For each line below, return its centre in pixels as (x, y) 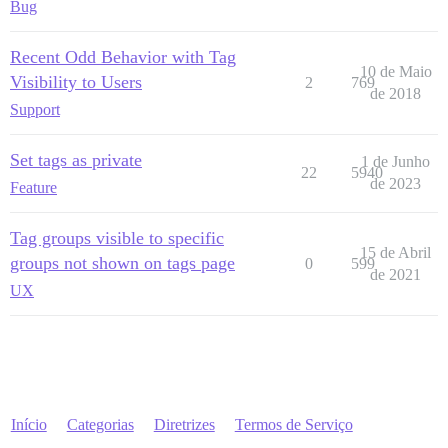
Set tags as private (76, 160)
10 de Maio (395, 71)
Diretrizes (184, 424)
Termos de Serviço (293, 424)
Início (28, 424)
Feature (33, 187)
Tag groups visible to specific (117, 238)
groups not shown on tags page (122, 263)
